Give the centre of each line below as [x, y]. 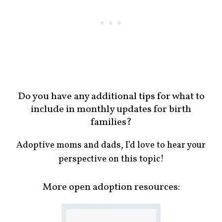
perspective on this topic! [111, 159]
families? [111, 122]
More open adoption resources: [111, 188]
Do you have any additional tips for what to [111, 96]
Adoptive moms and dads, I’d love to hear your [111, 145]
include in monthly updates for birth [111, 109]
